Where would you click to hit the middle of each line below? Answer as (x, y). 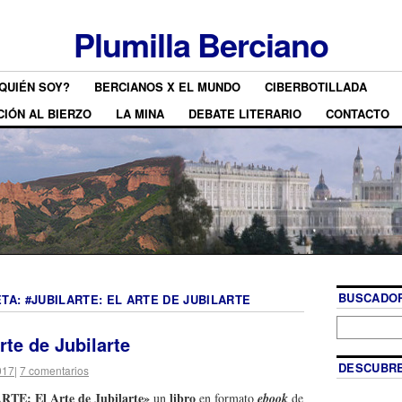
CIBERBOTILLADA (316, 87)
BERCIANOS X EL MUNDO (167, 87)
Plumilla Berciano (201, 44)
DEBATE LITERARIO (245, 113)
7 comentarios (54, 370)
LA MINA (140, 113)
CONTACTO (358, 113)
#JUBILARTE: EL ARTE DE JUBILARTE (138, 299)
